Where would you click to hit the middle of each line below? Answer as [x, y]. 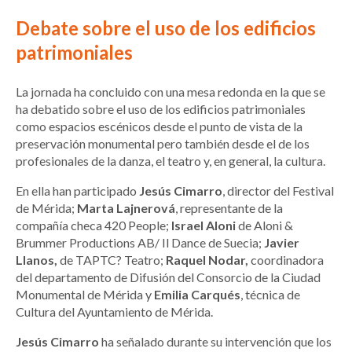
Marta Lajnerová [126, 208]
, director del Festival [278, 191]
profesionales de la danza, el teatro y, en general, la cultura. [170, 161]
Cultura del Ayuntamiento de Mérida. [114, 312]
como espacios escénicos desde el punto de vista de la [159, 126]
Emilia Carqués [197, 295]
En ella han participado [77, 191]
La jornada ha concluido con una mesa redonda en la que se [170, 92]
